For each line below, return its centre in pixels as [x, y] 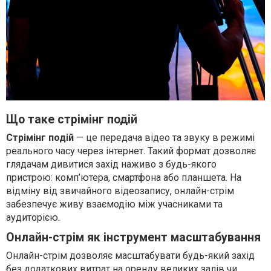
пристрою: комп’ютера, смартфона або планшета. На [124, 177]
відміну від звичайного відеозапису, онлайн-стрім [120, 191]
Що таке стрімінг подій [72, 119]
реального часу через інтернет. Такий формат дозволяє [131, 151]
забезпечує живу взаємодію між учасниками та [114, 204]
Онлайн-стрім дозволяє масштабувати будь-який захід [130, 255]
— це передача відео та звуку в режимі [164, 137]
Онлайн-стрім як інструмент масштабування [133, 237]
